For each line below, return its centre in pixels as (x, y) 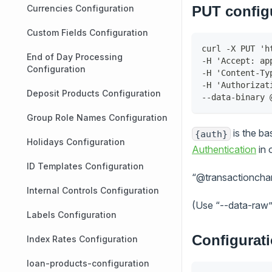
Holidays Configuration (76, 142)
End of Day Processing (75, 57)
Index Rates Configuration (82, 239)
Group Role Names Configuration (97, 117)
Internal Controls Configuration (93, 190)
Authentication (224, 149)
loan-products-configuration (88, 263)
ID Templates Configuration (85, 166)
